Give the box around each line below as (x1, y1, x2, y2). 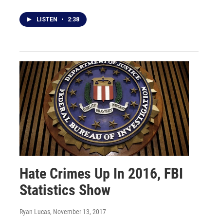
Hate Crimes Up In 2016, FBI (19, 164, 183, 182)
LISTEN (36, 16, 59, 23)
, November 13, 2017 (50, 207, 106, 216)
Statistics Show (19, 181, 110, 199)
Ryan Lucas (19, 207, 50, 216)
